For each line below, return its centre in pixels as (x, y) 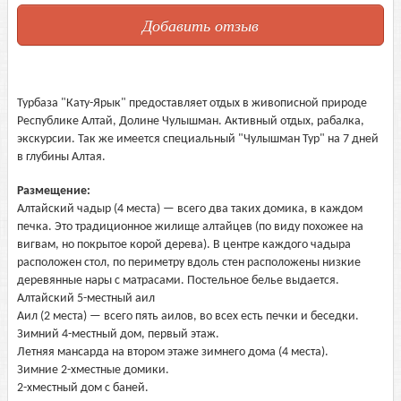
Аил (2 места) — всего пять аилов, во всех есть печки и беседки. (188, 316)
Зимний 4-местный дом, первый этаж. (118, 334)
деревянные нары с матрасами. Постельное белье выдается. (178, 281)
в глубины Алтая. (61, 157)
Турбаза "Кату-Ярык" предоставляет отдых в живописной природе (192, 103)
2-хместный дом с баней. (83, 388)
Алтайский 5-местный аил (86, 299)
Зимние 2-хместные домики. (93, 370)
